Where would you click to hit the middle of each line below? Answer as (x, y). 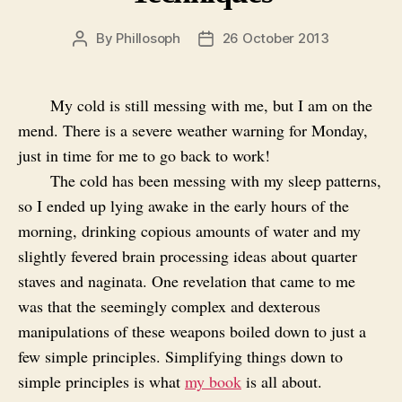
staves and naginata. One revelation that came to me (187, 281)
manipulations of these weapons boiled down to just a (192, 332)
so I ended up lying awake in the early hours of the (184, 206)
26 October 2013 (275, 39)
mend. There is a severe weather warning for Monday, (193, 131)
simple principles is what (101, 382)
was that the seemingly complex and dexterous (169, 306)
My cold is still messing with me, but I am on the (211, 105)
